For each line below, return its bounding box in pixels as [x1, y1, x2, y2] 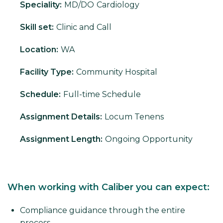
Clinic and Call [56, 22, 111, 32]
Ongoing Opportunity [105, 134, 193, 144]
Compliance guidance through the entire [20, 206, 185, 216]
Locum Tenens [105, 112, 164, 122]
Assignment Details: [20, 112, 102, 122]
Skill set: [20, 22, 54, 32]
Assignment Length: [20, 134, 103, 144]
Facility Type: [20, 67, 74, 77]
